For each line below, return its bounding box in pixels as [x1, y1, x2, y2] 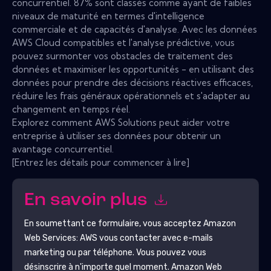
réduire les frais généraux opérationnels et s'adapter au [12, 90, 250, 102]
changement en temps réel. [12, 103, 130, 115]
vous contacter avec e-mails [97, 232, 213, 243]
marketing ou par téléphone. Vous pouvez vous [24, 247, 206, 258]
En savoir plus [24, 191, 152, 211]
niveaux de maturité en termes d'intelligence [12, 10, 204, 22]
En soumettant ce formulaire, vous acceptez [24, 218, 203, 229]
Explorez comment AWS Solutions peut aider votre [12, 116, 230, 128]
